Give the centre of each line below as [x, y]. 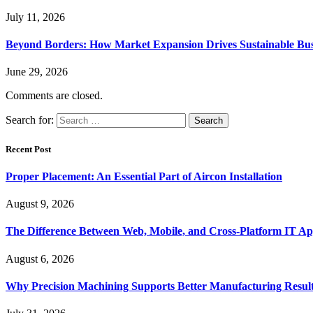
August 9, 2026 [40, 204]
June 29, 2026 [37, 72]
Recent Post [28, 149]
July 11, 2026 [35, 17]
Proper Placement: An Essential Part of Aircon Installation [144, 176]
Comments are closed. [54, 96]
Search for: [30, 120]
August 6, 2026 [40, 259]
